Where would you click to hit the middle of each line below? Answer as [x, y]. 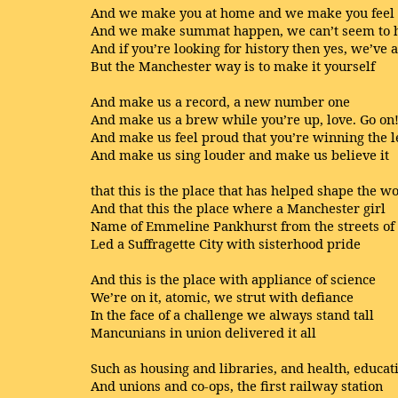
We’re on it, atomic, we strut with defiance [222, 297]
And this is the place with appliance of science [233, 279]
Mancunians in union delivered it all [203, 332]
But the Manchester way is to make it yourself [233, 66]
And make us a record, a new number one [220, 101]
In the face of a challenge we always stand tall [232, 314]
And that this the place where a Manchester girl [238, 208]
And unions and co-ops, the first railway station [237, 386]
